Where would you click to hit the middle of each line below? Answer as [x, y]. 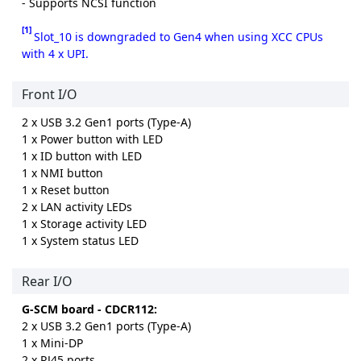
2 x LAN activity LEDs [77, 207]
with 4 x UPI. [55, 54]
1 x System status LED [80, 241]
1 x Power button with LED [92, 139]
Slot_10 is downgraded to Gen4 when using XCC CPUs [178, 37]
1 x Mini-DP [52, 343]
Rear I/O [47, 282]
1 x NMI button [62, 173]
